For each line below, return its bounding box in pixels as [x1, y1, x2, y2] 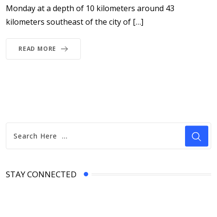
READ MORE [18, 45, 57, 53]
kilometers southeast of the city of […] [6, 16, 143, 28]
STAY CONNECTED [6, 169, 77, 180]
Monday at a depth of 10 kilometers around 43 [6, 3, 174, 14]
